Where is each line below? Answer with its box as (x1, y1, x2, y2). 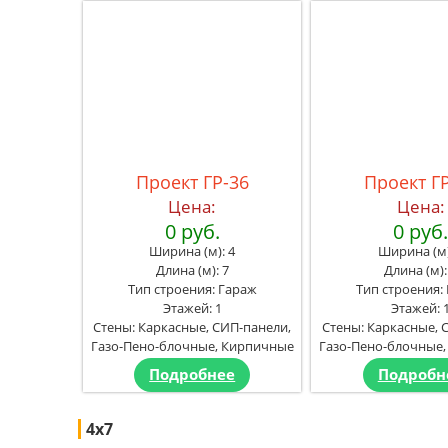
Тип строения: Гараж (127, 279, 257, 298)
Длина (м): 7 (155, 260, 229, 279)
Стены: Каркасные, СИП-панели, (93, 317, 292, 336)
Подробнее (149, 363, 236, 385)
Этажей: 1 (162, 298, 222, 317)
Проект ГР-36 (135, 169, 249, 194)
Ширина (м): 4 (149, 241, 236, 260)
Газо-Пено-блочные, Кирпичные (90, 336, 294, 355)
